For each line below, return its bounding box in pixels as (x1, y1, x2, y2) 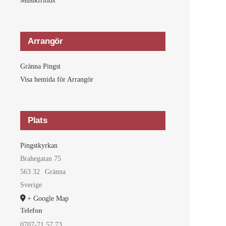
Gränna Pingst (20, 62, 61, 70)
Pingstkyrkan (20, 141, 58, 149)
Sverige (20, 181, 42, 189)
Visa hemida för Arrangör (20, 75, 93, 83)
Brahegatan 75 (20, 154, 61, 162)
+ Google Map (27, 194, 69, 202)
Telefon (20, 206, 42, 214)
